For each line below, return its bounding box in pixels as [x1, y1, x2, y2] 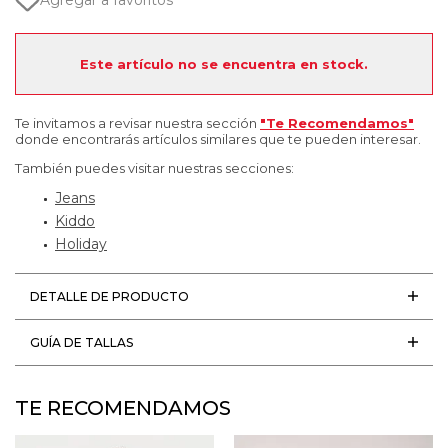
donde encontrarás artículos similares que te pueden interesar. [15, 130, 421, 147]
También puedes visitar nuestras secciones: [15, 159, 294, 176]
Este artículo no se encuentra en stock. [80, 55, 368, 72]
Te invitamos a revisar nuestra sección [15, 114, 260, 131]
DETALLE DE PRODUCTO [30, 288, 189, 304]
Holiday [55, 234, 107, 253]
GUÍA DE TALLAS [30, 334, 133, 350]
